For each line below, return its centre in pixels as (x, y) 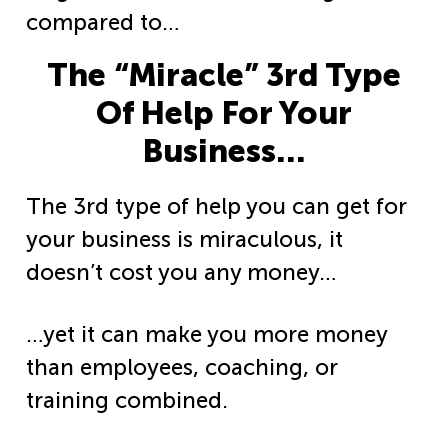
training (70, 400)
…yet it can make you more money (206, 334)
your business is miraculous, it (184, 239)
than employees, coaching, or (182, 367)
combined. (171, 400)
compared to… (102, 22)
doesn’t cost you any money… (181, 272)
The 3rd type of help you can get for (216, 206)
